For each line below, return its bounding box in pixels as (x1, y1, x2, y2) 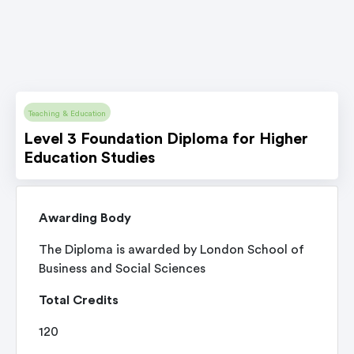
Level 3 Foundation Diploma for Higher (24, 131, 308, 147)
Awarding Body (39, 212, 131, 224)
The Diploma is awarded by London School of (39, 243, 304, 256)
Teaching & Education (28, 110, 106, 118)
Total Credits (39, 294, 119, 307)
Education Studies (24, 150, 155, 166)
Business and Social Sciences (39, 262, 205, 275)
